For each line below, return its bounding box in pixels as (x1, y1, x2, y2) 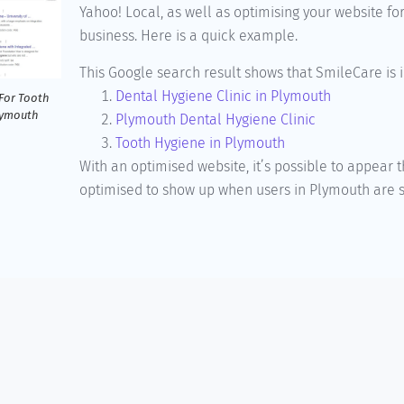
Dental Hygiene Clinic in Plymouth (115, 87, 331, 105)
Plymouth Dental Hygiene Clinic (115, 110, 316, 128)
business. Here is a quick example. (79, 27, 301, 45)
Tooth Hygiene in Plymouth (115, 133, 285, 151)
